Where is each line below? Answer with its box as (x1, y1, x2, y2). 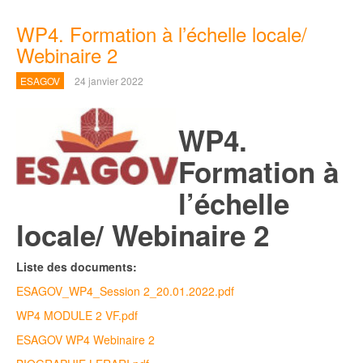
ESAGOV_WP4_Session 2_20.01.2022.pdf (16, 283, 234, 299)
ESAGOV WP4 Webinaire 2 (16, 331, 155, 348)
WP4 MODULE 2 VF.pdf (16, 307, 138, 323)
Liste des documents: (16, 258, 137, 275)
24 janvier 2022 (75, 74, 143, 88)
